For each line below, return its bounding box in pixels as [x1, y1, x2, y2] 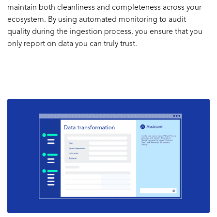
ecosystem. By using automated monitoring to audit [7, 16, 186, 24]
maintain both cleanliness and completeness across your [7, 4, 201, 12]
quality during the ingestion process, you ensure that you [7, 28, 202, 36]
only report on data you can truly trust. [7, 40, 137, 48]
